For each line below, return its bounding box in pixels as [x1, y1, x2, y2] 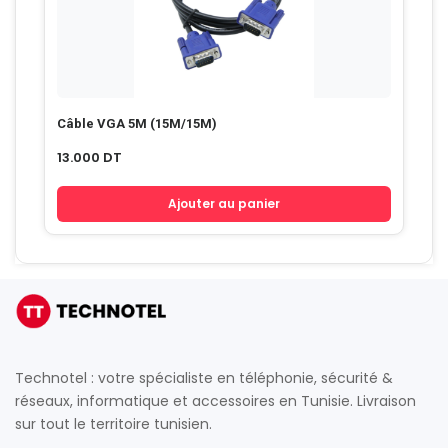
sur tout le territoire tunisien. [15, 414, 212, 434]
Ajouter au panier [168, 195, 280, 212]
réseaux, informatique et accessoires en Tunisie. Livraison [15, 391, 416, 411]
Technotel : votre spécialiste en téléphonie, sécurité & [15, 368, 393, 388]
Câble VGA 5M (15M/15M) [57, 115, 217, 131]
